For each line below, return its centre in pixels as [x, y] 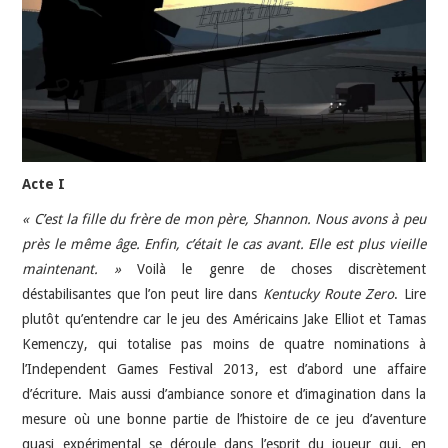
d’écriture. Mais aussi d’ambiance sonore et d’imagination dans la [224, 393]
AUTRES [70, 95]
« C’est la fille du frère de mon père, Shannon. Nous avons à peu [224, 218]
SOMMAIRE [80, 146]
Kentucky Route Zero [328, 293]
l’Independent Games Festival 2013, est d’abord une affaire [224, 368]
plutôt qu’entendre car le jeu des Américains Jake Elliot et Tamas [224, 318]
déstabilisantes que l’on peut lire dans [142, 293]
